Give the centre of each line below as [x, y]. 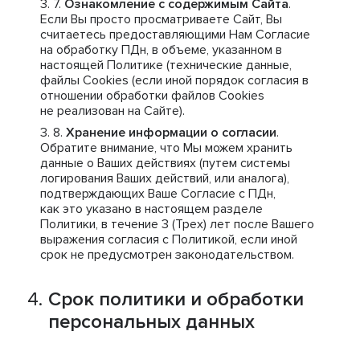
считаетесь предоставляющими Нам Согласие [175, 35]
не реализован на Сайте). [112, 111]
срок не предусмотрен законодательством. [167, 255]
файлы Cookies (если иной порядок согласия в [174, 80]
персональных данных [151, 322]
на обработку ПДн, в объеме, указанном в [161, 50]
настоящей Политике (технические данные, [166, 65]
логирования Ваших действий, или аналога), [165, 178]
